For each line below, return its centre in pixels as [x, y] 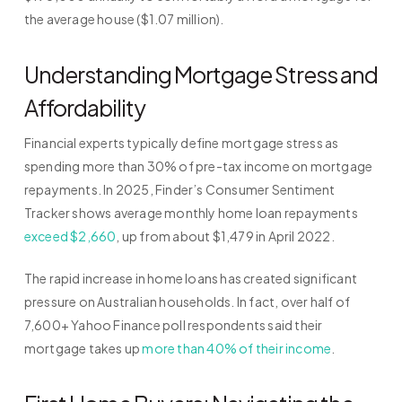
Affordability [84, 108]
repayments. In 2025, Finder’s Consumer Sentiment [179, 190]
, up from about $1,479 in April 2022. [225, 236]
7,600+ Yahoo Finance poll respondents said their [173, 325]
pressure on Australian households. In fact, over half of [187, 302]
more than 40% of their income [237, 349]
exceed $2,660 [70, 236]
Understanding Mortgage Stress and [201, 75]
